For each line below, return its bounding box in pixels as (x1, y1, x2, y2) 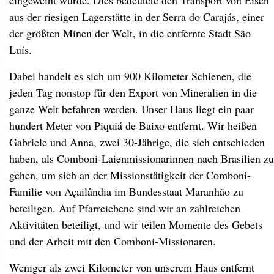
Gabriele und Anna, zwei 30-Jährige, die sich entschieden (9, 135, 265, 149)
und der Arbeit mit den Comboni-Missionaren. (9, 234, 216, 248)
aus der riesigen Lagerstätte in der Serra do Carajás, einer (9, 9, 264, 24)
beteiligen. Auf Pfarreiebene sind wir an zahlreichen (9, 201, 240, 215)
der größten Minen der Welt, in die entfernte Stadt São (9, 26, 251, 40)
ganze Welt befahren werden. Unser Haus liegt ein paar (9, 102, 254, 116)
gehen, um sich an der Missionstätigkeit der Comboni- (9, 168, 251, 182)
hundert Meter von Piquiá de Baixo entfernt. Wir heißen (9, 118, 257, 133)
